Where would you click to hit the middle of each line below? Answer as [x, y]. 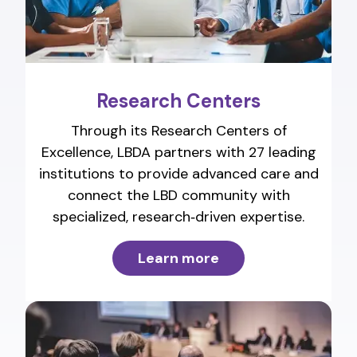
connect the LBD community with [178, 196]
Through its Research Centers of [178, 131]
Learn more [178, 259]
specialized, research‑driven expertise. [178, 217]
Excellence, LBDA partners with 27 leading [178, 153]
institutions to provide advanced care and [178, 174]
